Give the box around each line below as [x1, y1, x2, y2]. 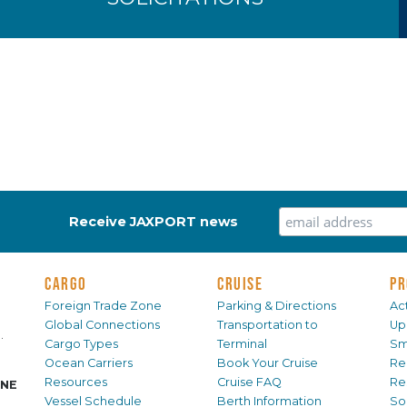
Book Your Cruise [217, 356, 318, 371]
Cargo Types [45, 337, 118, 352]
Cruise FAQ [217, 375, 282, 390]
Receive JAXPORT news [69, 213, 239, 231]
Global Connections [45, 318, 160, 333]
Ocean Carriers [45, 356, 133, 371]
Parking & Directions [217, 299, 336, 313]
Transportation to [217, 318, 318, 333]
